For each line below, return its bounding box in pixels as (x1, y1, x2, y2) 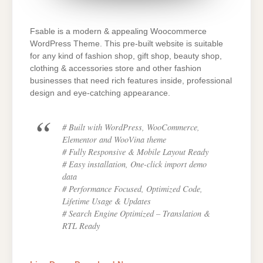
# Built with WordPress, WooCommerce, (62, 121, 200, 133)
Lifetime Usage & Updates (62, 195, 151, 207)
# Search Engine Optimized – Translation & (62, 207, 210, 219)
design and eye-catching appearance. (30, 88, 170, 97)
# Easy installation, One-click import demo (62, 158, 207, 170)
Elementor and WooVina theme (62, 133, 166, 145)
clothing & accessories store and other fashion (30, 63, 201, 73)
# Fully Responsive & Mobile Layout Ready (62, 146, 208, 157)
